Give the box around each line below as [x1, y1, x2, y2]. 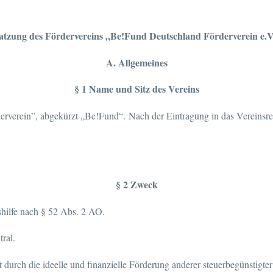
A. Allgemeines [105, 55, 168, 69]
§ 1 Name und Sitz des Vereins [74, 82, 199, 96]
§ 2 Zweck [115, 177, 158, 191]
